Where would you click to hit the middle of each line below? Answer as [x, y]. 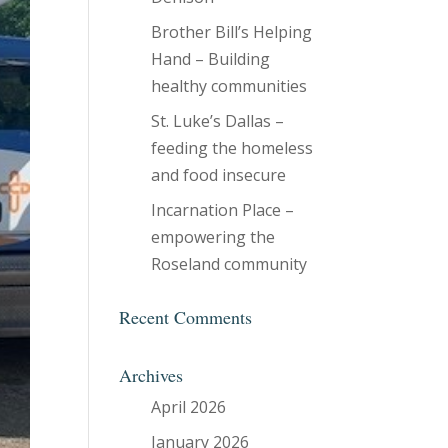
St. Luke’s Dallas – [218, 121]
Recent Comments [186, 317]
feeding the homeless [232, 148]
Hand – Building [211, 59]
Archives [151, 375]
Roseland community [229, 264]
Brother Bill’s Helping [232, 32]
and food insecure [219, 175]
